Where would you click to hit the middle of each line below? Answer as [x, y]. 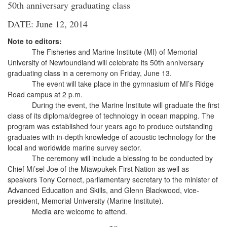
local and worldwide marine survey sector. [74, 147]
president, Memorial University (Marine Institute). [86, 201]
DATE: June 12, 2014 [48, 24]
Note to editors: [35, 41]
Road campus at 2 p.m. [45, 94]
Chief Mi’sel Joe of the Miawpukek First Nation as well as [98, 169]
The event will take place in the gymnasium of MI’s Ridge [123, 84]
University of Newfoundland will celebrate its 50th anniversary [106, 62]
